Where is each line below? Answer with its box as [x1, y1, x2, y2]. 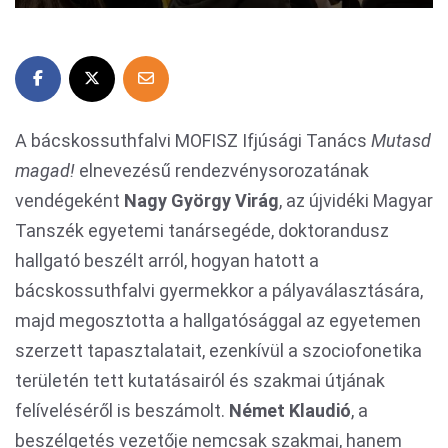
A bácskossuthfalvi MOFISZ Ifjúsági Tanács [15, 130, 371, 151]
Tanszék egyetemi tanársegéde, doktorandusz [15, 220, 389, 241]
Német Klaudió [229, 400, 351, 421]
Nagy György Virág [124, 190, 279, 211]
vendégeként [15, 190, 124, 211]
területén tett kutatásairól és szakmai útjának [15, 370, 385, 391]
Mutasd [371, 130, 431, 151]
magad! [15, 160, 75, 181]
